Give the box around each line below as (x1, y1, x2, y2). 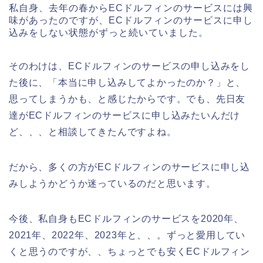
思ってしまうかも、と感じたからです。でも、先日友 (9, 94, 246, 104)
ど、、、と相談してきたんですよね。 (9, 127, 177, 137)
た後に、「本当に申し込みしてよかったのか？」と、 (9, 77, 246, 88)
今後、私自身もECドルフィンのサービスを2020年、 (9, 214, 244, 224)
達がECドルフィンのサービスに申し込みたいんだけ (9, 110, 241, 121)
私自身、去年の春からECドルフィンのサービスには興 (9, 3, 253, 14)
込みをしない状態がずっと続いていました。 (9, 28, 208, 38)
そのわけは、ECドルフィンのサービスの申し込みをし (9, 61, 250, 72)
